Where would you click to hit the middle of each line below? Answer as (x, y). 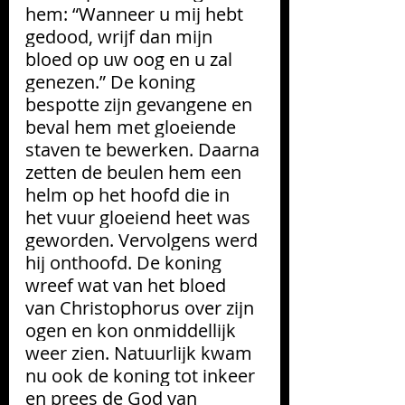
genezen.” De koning (113, 81)
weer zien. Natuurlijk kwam (141, 353)
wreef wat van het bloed (128, 285)
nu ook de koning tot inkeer (142, 375)
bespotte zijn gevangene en (141, 104)
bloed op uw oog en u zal (131, 59)
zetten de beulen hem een (136, 172)
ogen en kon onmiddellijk (133, 330)
